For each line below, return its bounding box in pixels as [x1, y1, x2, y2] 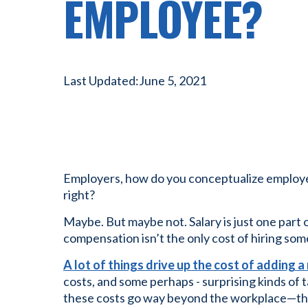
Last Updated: [63, 72, 139, 88]
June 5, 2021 [139, 72, 206, 88]
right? [63, 187, 95, 202]
